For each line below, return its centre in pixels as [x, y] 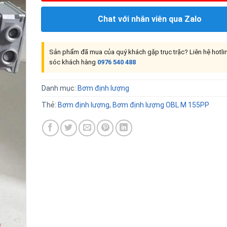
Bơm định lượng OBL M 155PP [161, 105]
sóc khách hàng [73, 62]
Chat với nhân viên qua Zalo [149, 19]
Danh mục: [59, 88]
